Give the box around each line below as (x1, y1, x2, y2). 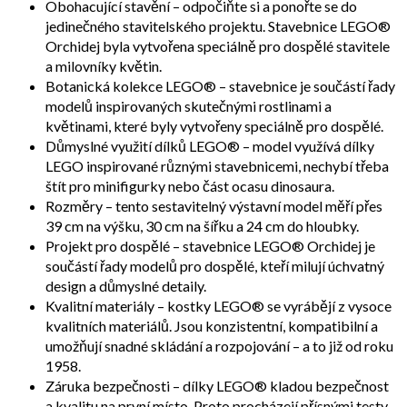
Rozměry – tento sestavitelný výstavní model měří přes (45, 197, 382, 215)
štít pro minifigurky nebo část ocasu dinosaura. (45, 177, 334, 195)
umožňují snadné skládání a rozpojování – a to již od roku (45, 337, 393, 355)
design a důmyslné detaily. (45, 277, 206, 295)
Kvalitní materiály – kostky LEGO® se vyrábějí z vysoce (45, 297, 392, 315)
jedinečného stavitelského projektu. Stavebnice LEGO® (45, 17, 391, 35)
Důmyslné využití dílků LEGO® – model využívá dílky (45, 137, 374, 155)
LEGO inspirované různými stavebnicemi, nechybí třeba (45, 157, 389, 175)
